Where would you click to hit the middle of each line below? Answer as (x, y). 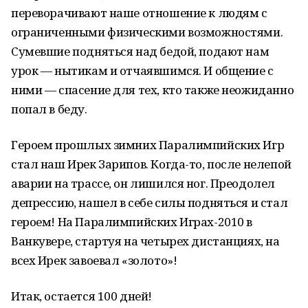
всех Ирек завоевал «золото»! (94, 260)
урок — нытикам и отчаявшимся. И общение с (142, 70)
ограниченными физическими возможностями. (147, 32)
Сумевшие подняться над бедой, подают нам (140, 51)
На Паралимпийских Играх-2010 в (155, 222)
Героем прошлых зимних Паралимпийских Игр (148, 145)
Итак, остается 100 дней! (81, 296)
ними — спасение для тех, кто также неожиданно (153, 90)
